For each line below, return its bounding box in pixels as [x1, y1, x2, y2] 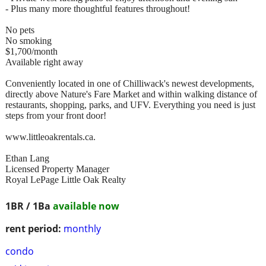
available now [53, 199, 119, 213]
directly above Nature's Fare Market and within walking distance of [5, 88, 257, 99]
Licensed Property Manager [5, 163, 109, 174]
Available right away [5, 56, 83, 67]
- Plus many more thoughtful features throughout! [5, 3, 190, 14]
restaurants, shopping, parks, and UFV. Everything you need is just [5, 99, 255, 110]
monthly [64, 221, 101, 235]
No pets [5, 24, 34, 35]
